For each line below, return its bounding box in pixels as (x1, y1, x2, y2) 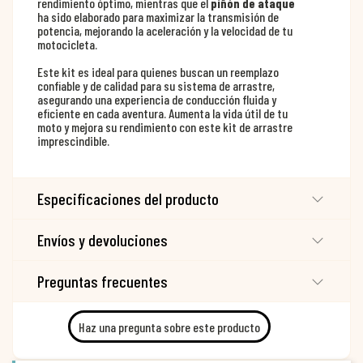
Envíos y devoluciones (37, 230, 168, 250)
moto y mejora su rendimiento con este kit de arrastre (37, 119, 293, 135)
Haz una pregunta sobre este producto (79, 318, 260, 335)
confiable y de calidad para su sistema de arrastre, (37, 78, 275, 94)
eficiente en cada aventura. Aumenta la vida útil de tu (37, 105, 288, 122)
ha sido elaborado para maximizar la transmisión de (37, 9, 279, 25)
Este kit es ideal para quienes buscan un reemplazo (37, 64, 279, 80)
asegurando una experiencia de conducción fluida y (37, 92, 276, 108)
